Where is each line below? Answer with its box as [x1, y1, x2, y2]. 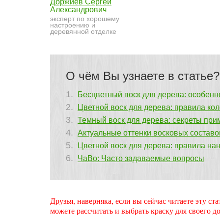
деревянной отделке [50, 28, 116, 35]
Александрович [50, 5, 107, 14]
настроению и [50, 22, 95, 29]
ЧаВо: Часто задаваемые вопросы [78, 154, 204, 163]
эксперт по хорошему [50, 15, 119, 23]
